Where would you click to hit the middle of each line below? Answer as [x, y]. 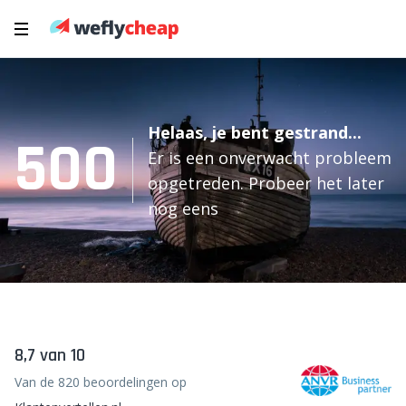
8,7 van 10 [50, 355]
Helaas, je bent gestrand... [255, 132]
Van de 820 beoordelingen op [101, 382]
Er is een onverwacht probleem [270, 158]
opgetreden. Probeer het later [266, 183]
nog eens [183, 208]
